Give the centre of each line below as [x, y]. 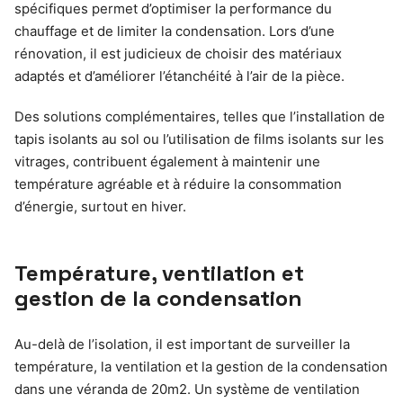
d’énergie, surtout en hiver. [100, 207]
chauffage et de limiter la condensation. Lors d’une [175, 31]
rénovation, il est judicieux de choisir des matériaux [178, 54]
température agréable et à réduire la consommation [178, 184]
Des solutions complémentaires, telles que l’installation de [200, 117]
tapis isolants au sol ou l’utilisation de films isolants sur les [199, 139]
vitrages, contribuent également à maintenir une [167, 162]
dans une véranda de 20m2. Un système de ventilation [187, 390]
